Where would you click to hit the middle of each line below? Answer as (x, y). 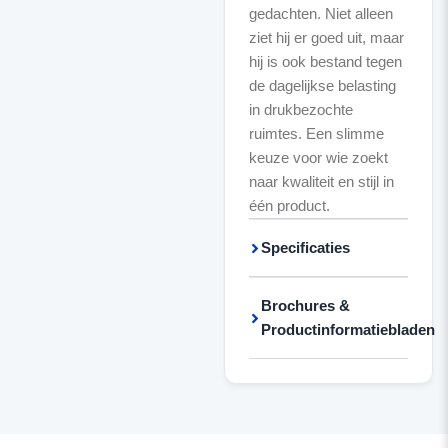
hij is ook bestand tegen (325, 61)
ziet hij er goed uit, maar (326, 37)
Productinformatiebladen (347, 329)
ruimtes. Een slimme (316, 133)
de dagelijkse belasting (322, 85)
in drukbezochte (300, 109)
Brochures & (305, 305)
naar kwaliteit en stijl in (321, 181)
